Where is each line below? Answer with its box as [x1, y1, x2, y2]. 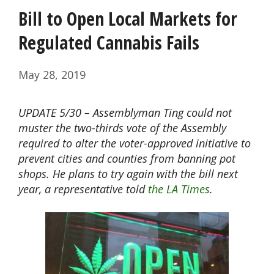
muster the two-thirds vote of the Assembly [18, 120, 226, 136]
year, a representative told [18, 182, 148, 197]
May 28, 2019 [18, 67, 86, 83]
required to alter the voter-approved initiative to [18, 136, 251, 151]
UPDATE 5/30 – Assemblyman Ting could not [18, 105, 232, 120]
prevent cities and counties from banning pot [18, 151, 235, 166]
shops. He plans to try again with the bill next [18, 166, 238, 182]
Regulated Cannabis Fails [18, 30, 199, 56]
